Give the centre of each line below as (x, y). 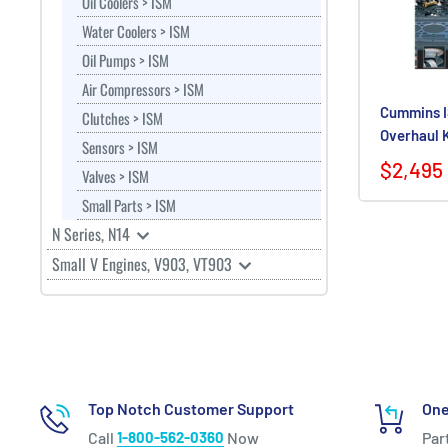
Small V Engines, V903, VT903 (144, 264)
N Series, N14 (93, 234)
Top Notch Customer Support (191, 408)
